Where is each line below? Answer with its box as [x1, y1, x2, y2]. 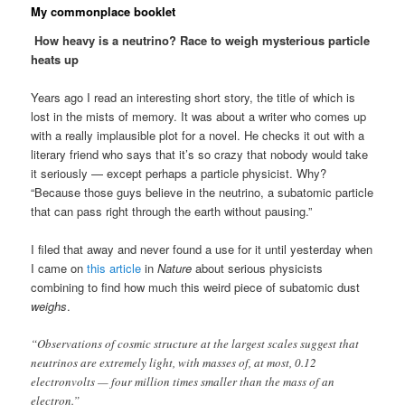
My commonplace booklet [31, 3, 176, 21]
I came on [31, 259, 88, 277]
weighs [31, 297, 68, 315]
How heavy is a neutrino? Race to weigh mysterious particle [31, 31, 371, 49]
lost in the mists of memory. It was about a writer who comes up [31, 107, 367, 125]
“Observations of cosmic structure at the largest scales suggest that [31, 335, 360, 353]
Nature [157, 259, 193, 277]
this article [87, 259, 142, 277]
